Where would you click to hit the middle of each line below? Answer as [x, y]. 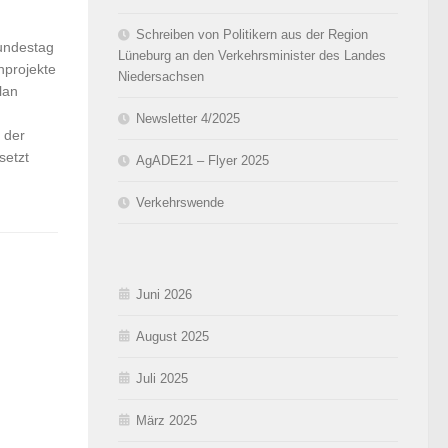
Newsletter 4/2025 [188, 118]
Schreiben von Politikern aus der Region [252, 34]
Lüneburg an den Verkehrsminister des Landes [252, 55]
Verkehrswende [180, 202]
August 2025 [172, 336]
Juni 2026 [164, 294]
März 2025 [166, 420]
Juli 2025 [162, 378]
